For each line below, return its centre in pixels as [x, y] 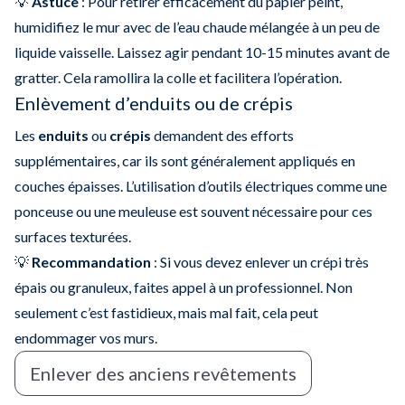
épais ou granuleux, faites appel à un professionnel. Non [184, 287]
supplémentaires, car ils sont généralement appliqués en [185, 160]
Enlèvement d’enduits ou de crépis [154, 103]
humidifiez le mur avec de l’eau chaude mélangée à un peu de [197, 26]
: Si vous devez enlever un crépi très [260, 261]
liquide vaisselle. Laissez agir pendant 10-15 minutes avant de [202, 52]
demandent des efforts [222, 135]
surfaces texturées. [73, 236]
